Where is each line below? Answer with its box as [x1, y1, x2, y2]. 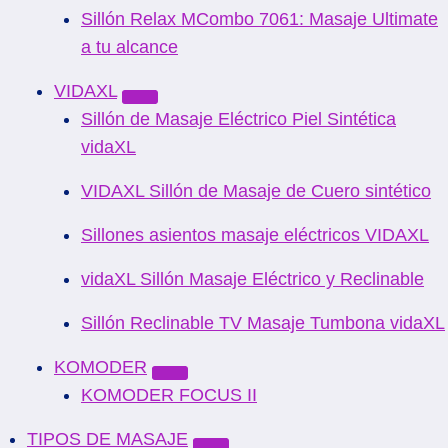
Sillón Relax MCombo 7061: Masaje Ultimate [81, 9, 438, 29]
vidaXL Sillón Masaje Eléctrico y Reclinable [81, 269, 424, 289]
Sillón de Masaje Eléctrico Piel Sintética [81, 109, 396, 129]
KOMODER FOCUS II [81, 385, 257, 405]
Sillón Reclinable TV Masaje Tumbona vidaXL [81, 313, 445, 333]
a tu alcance [81, 37, 178, 57]
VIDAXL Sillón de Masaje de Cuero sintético [81, 181, 431, 201]
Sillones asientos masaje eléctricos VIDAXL [81, 225, 429, 245]
